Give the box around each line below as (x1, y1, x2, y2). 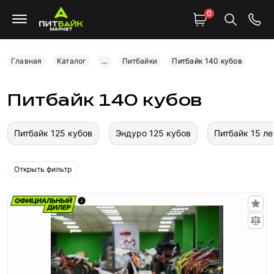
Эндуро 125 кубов (116, 128, 191, 138)
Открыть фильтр (14, 165, 72, 174)
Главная (11, 56, 42, 65)
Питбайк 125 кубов (14, 128, 92, 138)
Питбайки (122, 56, 157, 65)
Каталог (56, 56, 87, 65)
